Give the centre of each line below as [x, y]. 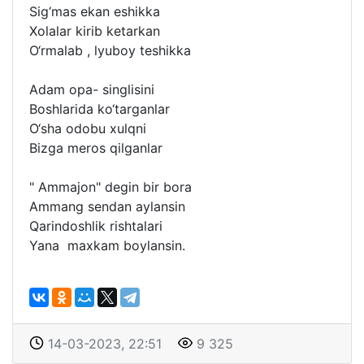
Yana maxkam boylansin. [107, 245]
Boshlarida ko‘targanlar [100, 109]
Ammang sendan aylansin [107, 206]
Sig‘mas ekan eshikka [95, 11]
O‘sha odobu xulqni [88, 128]
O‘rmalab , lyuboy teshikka [110, 50]
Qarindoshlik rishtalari [96, 226]
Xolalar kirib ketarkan [95, 31]
